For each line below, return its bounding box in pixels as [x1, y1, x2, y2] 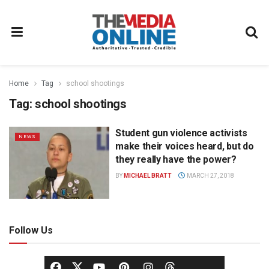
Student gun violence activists [115, 127, 247, 139]
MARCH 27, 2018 [185, 172, 234, 179]
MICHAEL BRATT [124, 172, 172, 179]
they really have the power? [115, 154, 237, 165]
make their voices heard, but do [115, 141, 254, 152]
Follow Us [9, 224, 53, 236]
